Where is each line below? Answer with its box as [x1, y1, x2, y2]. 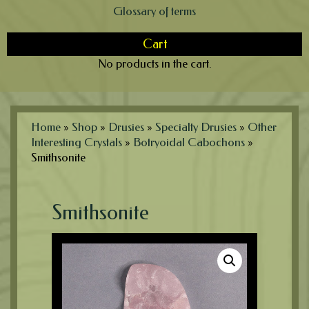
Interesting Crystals [31, 134, 122, 149]
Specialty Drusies [155, 119, 237, 134]
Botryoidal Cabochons [133, 134, 245, 149]
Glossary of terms [113, 3, 196, 18]
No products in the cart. [97, 56, 212, 70]
